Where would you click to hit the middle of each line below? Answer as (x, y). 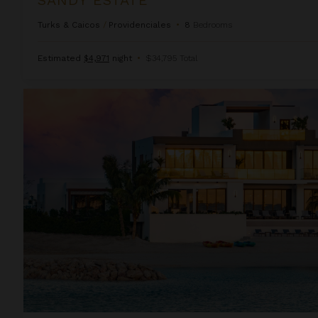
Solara (38, 95)
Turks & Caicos (69, 24)
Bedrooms (213, 24)
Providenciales (140, 24)
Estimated (61, 58)
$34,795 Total (171, 58)
